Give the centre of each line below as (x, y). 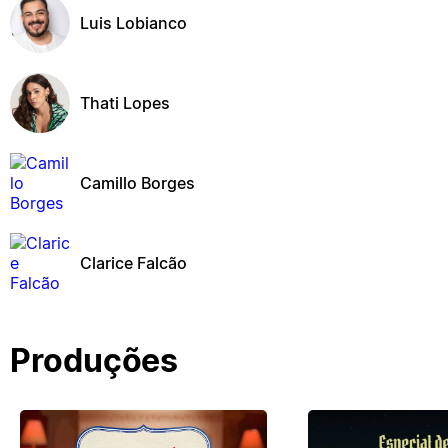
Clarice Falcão (133, 262)
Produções (94, 360)
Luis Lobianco (133, 22)
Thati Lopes (125, 102)
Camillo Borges (137, 182)
